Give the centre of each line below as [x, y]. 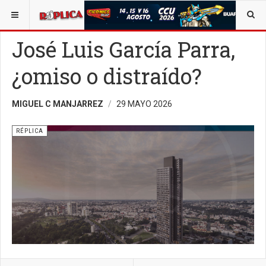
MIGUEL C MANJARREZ [58, 104]
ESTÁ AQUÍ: [28, 11]
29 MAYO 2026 [144, 104]
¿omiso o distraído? [107, 76]
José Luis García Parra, [123, 49]
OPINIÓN [77, 11]
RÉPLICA [30, 131]
